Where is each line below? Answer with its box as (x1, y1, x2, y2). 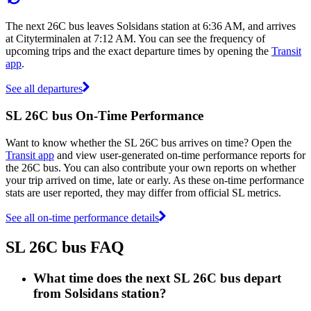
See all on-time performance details (6, 211, 159, 224)
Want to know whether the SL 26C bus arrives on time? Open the (6, 136, 292, 149)
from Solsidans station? (33, 285, 167, 301)
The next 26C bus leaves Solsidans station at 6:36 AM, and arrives (6, 20, 296, 33)
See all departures (6, 83, 83, 95)
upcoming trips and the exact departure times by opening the (6, 45, 271, 58)
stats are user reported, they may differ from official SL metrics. (6, 186, 281, 199)
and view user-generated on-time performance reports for (54, 149, 305, 161)
